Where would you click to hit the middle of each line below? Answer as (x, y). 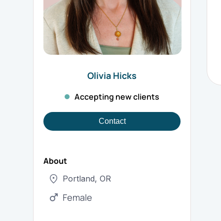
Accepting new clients (117, 97)
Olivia (99, 75)
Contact (112, 121)
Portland (79, 179)
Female (78, 197)
